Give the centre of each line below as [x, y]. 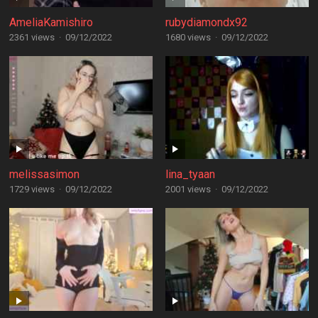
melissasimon [44, 174]
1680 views [188, 37]
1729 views [32, 189]
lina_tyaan [190, 174]
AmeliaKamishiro [51, 22]
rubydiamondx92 [206, 22]
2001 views [188, 189]
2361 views [32, 37]
